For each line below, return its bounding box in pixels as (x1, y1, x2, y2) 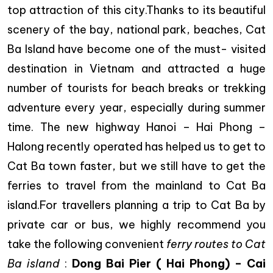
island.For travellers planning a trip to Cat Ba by (7, 198, 266, 212)
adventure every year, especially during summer (7, 101, 266, 115)
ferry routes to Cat (166, 237, 266, 251)
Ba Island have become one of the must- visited (7, 42, 266, 56)
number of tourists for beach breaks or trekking (7, 81, 266, 95)
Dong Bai (72, 257, 124, 271)
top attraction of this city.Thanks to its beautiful (7, 3, 266, 17)
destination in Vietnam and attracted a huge (7, 62, 266, 76)
